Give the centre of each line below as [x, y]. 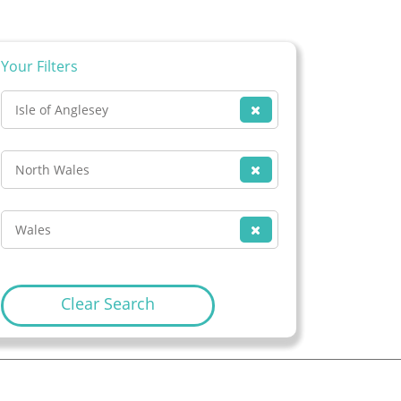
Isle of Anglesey [62, 109]
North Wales [53, 169]
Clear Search [108, 304]
